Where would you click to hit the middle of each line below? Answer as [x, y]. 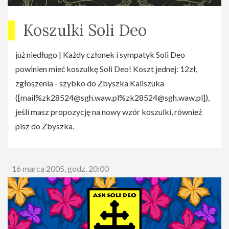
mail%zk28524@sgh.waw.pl [70, 98]
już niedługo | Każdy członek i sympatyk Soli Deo [100, 55]
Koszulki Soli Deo [85, 30]
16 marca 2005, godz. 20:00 [60, 169]
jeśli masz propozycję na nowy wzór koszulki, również [109, 112]
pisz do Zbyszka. [45, 126]
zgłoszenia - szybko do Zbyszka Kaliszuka [90, 83]
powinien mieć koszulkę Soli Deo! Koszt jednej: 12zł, [106, 69]
